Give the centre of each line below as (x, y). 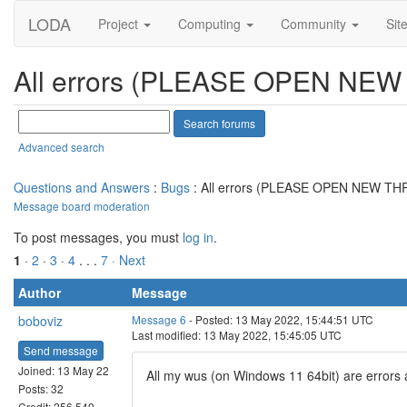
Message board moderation (82, 206)
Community (315, 24)
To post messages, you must (98, 237)
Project (120, 24)
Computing (211, 24)
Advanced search (61, 147)
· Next (129, 260)
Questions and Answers (82, 187)
